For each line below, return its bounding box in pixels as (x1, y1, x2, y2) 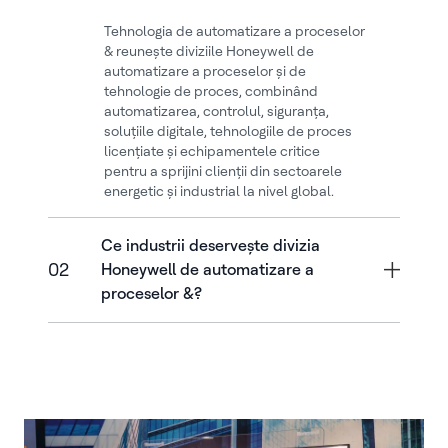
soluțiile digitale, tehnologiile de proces (104, 122, 353, 139)
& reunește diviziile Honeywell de (104, 42, 315, 59)
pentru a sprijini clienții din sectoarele (104, 162, 343, 179)
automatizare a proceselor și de (104, 62, 307, 79)
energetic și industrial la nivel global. (104, 182, 335, 199)
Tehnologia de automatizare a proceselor (104, 22, 366, 39)
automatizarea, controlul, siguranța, (104, 102, 330, 119)
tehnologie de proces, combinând (104, 82, 319, 99)
